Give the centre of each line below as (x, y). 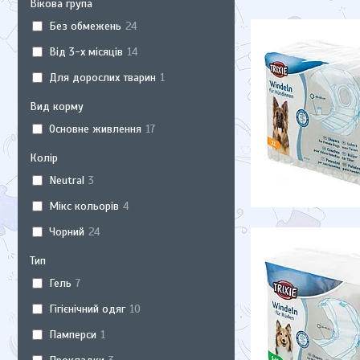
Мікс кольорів (84, 206)
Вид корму (57, 106)
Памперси (72, 334)
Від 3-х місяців (86, 51)
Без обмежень (85, 26)
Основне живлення (95, 129)
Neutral (66, 180)
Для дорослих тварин (102, 77)
